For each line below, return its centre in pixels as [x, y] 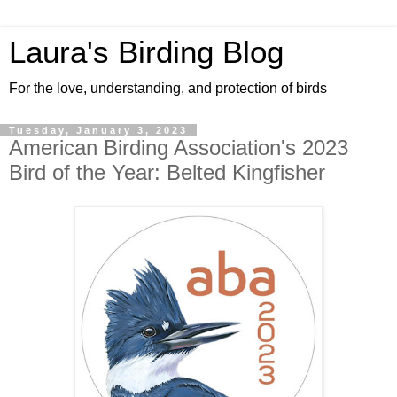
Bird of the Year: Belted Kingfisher [167, 172]
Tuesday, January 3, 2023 [98, 130]
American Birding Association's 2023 [179, 148]
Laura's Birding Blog [146, 52]
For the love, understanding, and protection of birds [168, 88]
